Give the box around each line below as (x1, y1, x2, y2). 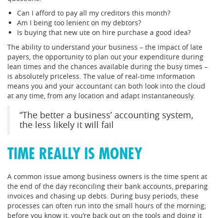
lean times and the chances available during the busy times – (7, 61, 208, 71)
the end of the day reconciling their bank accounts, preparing (7, 181, 208, 191)
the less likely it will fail (19, 119, 114, 130)
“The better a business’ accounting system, (19, 109, 193, 121)
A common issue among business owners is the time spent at (7, 171, 207, 181)
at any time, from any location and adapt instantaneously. (7, 91, 195, 100)
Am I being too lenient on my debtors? (17, 18, 141, 27)
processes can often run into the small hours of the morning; (7, 200, 206, 210)
